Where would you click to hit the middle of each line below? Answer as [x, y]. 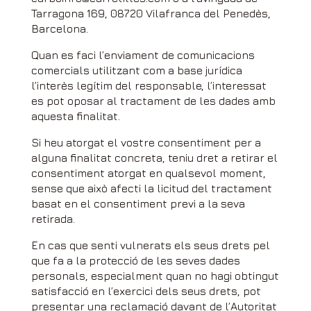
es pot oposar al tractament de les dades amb [153, 101]
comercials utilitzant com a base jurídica [136, 70]
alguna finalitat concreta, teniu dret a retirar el [154, 158]
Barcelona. [59, 28]
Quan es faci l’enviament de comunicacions [143, 55]
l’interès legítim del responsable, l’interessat [149, 85]
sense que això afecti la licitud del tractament [151, 188]
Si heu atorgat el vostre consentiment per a [146, 142]
